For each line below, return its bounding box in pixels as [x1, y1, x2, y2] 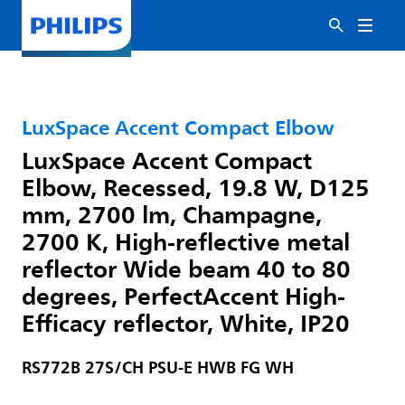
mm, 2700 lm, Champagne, [22, 194, 322, 234]
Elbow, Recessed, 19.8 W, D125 [22, 167, 370, 207]
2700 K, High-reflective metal [22, 221, 350, 261]
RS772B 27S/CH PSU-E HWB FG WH [22, 353, 294, 381]
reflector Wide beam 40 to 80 [22, 249, 351, 288]
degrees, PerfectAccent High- [22, 276, 345, 316]
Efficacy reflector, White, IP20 [22, 303, 350, 343]
